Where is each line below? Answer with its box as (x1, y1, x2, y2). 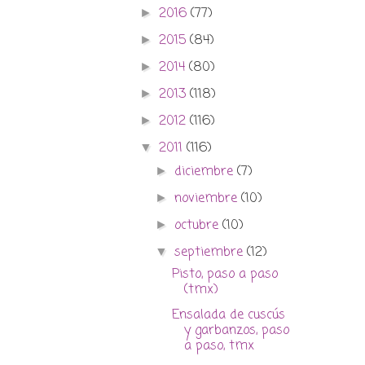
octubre (174, 216, 223, 236)
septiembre (174, 243, 248, 263)
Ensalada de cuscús (171, 306, 285, 326)
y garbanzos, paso (183, 321, 289, 341)
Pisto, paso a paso (171, 265, 278, 285)
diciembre (174, 162, 238, 182)
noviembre (174, 189, 242, 209)
